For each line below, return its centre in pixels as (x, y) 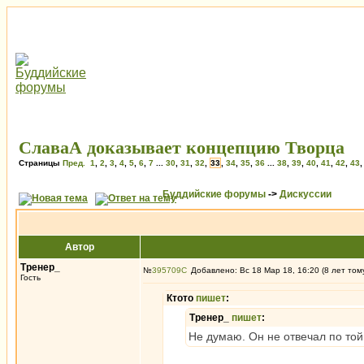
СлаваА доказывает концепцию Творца (182, 147)
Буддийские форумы (214, 194)
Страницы (41, 163)
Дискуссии (305, 194)
